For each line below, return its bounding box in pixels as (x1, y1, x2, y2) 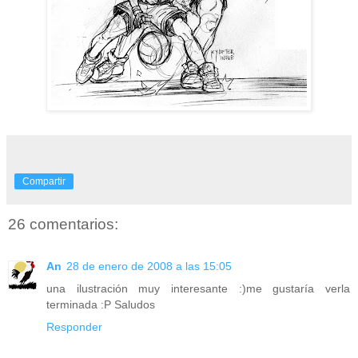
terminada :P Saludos (46, 297, 155, 311)
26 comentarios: (8, 216, 118, 233)
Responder (46, 320, 102, 333)
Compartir (22, 176, 66, 188)
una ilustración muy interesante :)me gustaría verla (46, 281, 350, 295)
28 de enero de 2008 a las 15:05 (66, 259, 232, 272)
